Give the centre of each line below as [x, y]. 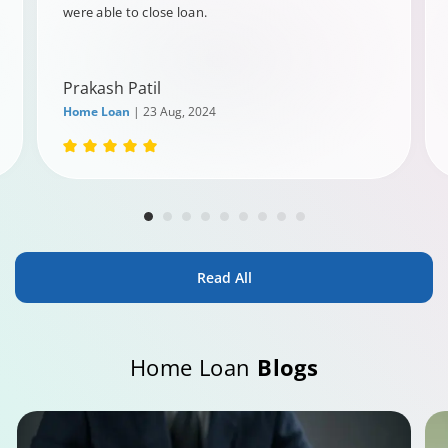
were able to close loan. [135, 12]
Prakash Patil [112, 88]
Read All [224, 277]
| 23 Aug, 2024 [173, 111]
